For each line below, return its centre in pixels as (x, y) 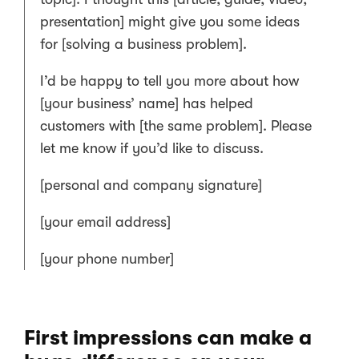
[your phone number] (107, 259)
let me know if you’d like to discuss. (152, 149)
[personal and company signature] (151, 186)
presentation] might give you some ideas (170, 22)
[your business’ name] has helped (147, 104)
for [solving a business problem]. (143, 44)
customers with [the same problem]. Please (176, 126)
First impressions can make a (168, 338)
